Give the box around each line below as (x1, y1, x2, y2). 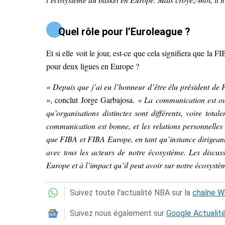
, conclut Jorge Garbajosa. (50, 94, 138, 105)
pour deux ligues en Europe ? (46, 60, 139, 71)
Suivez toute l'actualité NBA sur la (70, 187, 192, 197)
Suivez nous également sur (70, 208, 166, 218)
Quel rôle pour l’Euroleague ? (58, 25, 190, 38)
